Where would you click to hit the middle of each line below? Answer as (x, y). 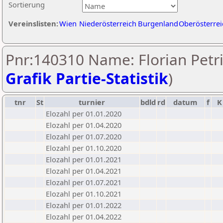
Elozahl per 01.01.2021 (84, 159)
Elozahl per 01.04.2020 (84, 125)
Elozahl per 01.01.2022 (84, 205)
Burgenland (158, 23)
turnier (92, 102)
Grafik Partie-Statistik (87, 78)
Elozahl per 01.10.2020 (84, 148)
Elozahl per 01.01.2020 (84, 113)
